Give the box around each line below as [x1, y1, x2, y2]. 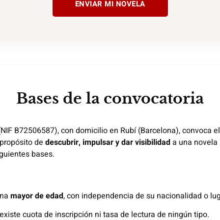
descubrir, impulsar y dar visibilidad [45, 137, 170, 149]
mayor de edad [10, 190, 63, 202]
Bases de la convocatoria [16, 89, 204, 108]
